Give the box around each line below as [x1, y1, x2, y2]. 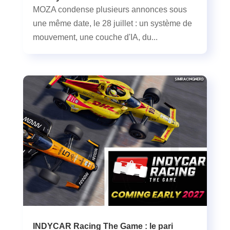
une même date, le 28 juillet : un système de [32, 19, 192, 28]
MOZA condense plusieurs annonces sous [32, 5, 187, 14]
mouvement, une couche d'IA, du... [32, 33, 158, 42]
